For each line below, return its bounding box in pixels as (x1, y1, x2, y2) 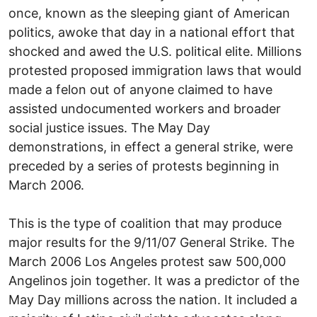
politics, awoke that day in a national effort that (8, 24, 295, 40)
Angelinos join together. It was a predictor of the (8, 272, 299, 288)
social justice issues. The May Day (8, 120, 210, 135)
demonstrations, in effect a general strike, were (8, 139, 293, 154)
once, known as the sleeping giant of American (8, 5, 290, 21)
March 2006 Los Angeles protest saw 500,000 (8, 253, 286, 269)
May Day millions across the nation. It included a (8, 292, 297, 307)
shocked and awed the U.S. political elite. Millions (8, 43, 301, 59)
